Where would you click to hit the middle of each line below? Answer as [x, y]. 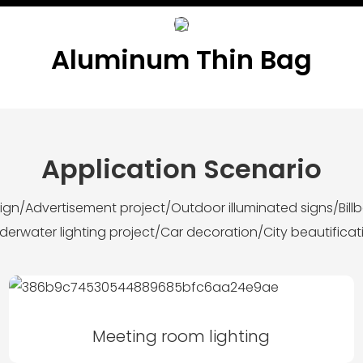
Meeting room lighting [181, 337]
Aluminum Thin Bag [181, 59]
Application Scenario [181, 169]
